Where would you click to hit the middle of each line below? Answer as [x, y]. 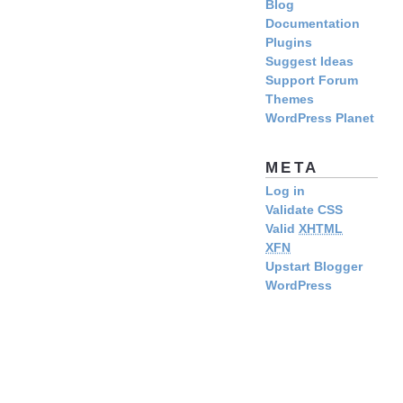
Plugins [289, 43]
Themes [290, 99]
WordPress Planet [320, 118]
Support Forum [312, 81]
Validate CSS [304, 209]
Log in [285, 190]
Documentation [313, 24]
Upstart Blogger [314, 266]
